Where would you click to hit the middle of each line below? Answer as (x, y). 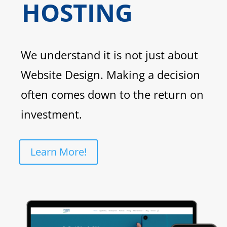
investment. (51, 114)
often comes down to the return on (112, 94)
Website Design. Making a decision (110, 74)
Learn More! (59, 152)
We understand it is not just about (109, 54)
